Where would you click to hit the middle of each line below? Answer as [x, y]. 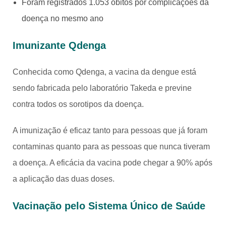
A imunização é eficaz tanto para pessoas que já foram [110, 130]
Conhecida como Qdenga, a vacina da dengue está [104, 72]
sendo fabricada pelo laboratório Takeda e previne [102, 88]
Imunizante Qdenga [59, 45]
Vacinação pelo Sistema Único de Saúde [109, 206]
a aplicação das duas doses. [64, 179]
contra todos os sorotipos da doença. [78, 104]
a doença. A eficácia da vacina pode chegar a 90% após [112, 162]
